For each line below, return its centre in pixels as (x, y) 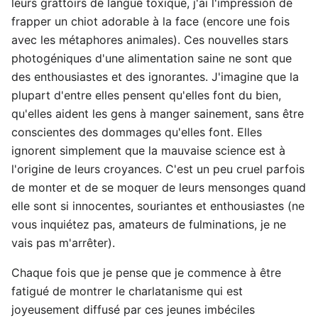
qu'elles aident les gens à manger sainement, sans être (158, 114)
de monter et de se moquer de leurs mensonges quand (159, 187)
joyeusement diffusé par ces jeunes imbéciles (133, 309)
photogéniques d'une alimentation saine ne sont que (152, 58)
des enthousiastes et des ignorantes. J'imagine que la (155, 77)
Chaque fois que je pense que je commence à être (146, 273)
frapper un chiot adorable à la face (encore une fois (150, 21)
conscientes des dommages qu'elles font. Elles (137, 132)
